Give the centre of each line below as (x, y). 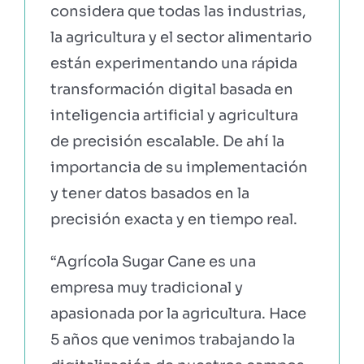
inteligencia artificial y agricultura (174, 115)
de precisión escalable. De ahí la (167, 141)
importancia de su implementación (179, 167)
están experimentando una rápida (173, 63)
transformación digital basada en (171, 89)
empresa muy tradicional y (146, 287)
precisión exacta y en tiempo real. (173, 219)
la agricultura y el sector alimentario (181, 37)
